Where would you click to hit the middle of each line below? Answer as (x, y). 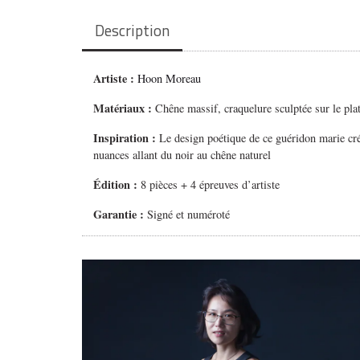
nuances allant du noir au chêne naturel (182, 155)
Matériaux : (123, 108)
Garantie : (119, 215)
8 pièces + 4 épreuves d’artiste (211, 185)
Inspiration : (127, 138)
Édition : (117, 185)
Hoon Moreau (170, 79)
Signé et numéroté (187, 215)
